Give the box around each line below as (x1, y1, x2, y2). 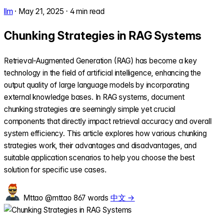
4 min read (69, 7, 105, 16)
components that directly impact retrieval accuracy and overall (4, 116, 212, 126)
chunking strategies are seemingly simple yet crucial (4, 104, 176, 114)
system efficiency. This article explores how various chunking (4, 128, 207, 138)
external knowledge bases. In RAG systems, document (4, 92, 185, 102)
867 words (73, 193, 109, 203)
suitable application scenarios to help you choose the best (4, 153, 195, 162)
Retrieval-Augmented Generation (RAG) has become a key (4, 56, 197, 65)
